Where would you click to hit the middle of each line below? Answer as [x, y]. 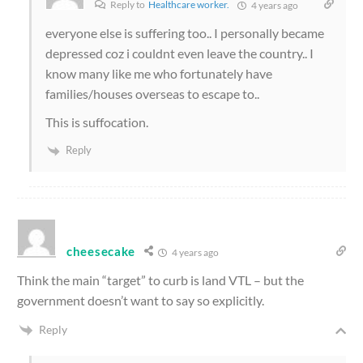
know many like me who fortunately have [159, 74]
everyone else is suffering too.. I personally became [185, 33]
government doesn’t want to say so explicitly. [141, 300]
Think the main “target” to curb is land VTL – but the [160, 280]
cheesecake [101, 251]
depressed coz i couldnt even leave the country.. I [179, 53]
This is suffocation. [97, 122]
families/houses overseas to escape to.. [152, 94]
